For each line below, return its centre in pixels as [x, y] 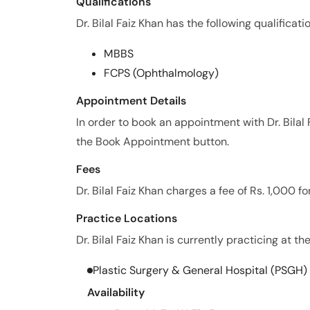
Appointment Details [131, 101]
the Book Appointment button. [153, 142]
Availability [116, 292]
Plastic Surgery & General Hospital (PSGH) [200, 270]
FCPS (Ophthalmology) [161, 73]
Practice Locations [127, 218]
